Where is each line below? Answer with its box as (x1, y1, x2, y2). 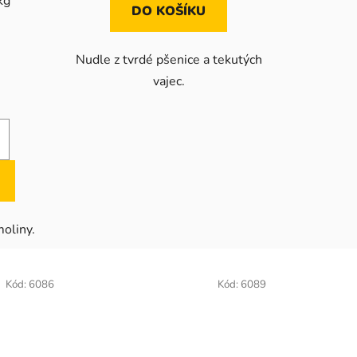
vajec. (152, 72, 185, 90)
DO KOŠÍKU (131, 2, 206, 20)
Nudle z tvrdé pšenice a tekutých (75, 50, 262, 69)
